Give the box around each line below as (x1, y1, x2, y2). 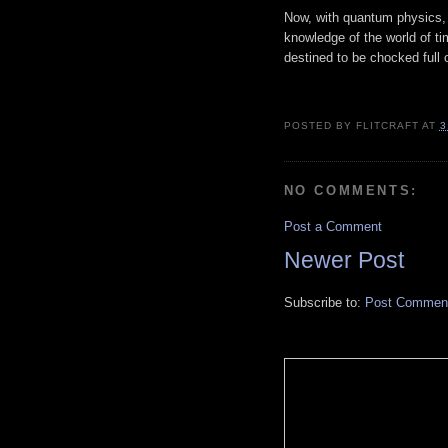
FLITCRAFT (355, 119, 419, 131)
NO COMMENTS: (283, 182, 418, 198)
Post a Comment (283, 219, 382, 235)
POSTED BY (283, 119, 356, 131)
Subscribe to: (283, 295, 365, 311)
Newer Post (283, 247, 404, 274)
